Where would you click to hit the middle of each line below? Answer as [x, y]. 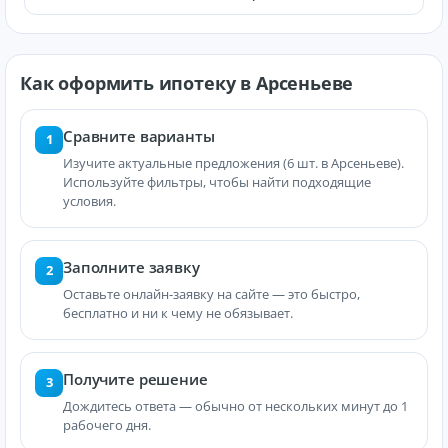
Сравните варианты [139, 135]
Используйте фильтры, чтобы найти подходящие [217, 181]
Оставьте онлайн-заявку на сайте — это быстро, [211, 293]
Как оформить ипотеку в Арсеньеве [187, 82]
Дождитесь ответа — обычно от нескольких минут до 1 [235, 405]
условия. [89, 200]
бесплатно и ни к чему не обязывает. [178, 312]
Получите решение [135, 378]
